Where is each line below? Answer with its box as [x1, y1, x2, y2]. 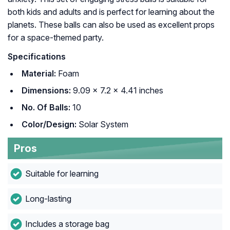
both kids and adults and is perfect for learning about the [8, 7, 215, 17]
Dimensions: [22, 85, 71, 96]
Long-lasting [25, 194, 71, 204]
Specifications [8, 51, 66, 62]
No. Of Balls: [22, 102, 70, 113]
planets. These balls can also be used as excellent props [8, 20, 215, 30]
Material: [22, 68, 56, 79]
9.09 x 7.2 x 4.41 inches [71, 85, 163, 96]
